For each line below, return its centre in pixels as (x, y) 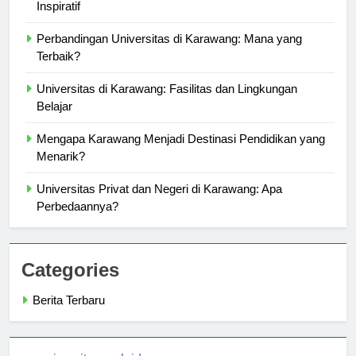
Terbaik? (58, 71)
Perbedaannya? (77, 221)
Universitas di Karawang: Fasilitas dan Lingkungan (167, 103)
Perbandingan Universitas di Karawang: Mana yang (169, 53)
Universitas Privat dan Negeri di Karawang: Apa (159, 203)
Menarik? (61, 171)
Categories (70, 284)
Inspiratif (58, 21)
